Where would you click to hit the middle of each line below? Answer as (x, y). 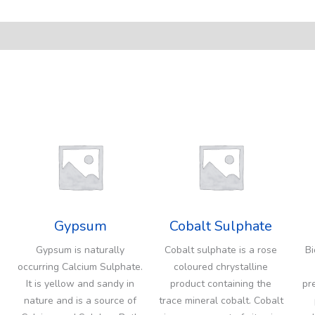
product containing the (221, 283)
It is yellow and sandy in (80, 283)
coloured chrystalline (221, 266)
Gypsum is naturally (80, 250)
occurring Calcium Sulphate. (80, 266)
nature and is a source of (80, 300)
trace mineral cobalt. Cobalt (221, 300)
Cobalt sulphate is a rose (221, 250)
